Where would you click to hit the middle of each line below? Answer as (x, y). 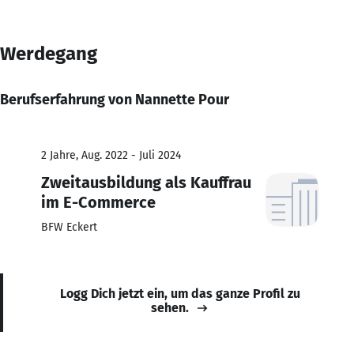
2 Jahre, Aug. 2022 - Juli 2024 (111, 155)
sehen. (170, 307)
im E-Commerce (98, 202)
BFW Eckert (69, 227)
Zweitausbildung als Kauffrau (146, 182)
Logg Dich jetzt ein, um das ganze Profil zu (180, 293)
